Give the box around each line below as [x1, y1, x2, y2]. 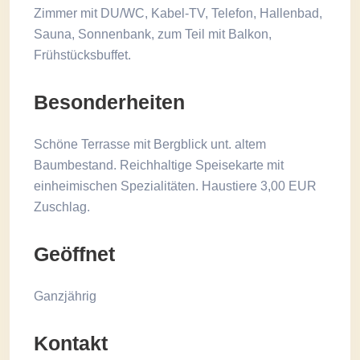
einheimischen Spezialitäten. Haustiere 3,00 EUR [34, 179, 317, 193]
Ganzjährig [34, 289, 96, 303]
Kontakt [34, 332, 108, 354]
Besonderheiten [34, 91, 185, 113]
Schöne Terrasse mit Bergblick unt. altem [34, 137, 266, 151]
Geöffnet [34, 243, 115, 265]
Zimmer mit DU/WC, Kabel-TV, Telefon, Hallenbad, [34, 6, 322, 20]
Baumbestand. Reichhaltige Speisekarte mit [34, 158, 284, 172]
